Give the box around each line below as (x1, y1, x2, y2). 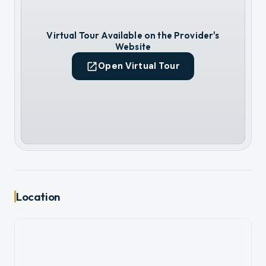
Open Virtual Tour (98, 60, 180, 72)
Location (16, 189, 60, 204)
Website (115, 41, 151, 53)
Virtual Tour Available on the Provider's (46, 30, 220, 42)
